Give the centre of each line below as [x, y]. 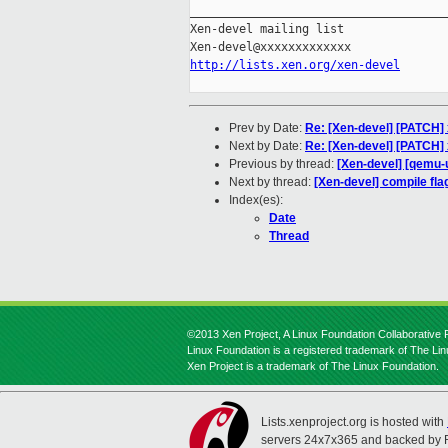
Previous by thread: [283, 164]
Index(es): [256, 200]
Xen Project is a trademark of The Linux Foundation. [313, 366]
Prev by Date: [267, 128]
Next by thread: [271, 182]
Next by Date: [267, 146]
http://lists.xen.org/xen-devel [295, 65]
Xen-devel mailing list [267, 29]
